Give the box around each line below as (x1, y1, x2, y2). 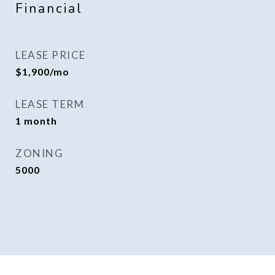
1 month (15, 115, 57, 126)
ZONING (15, 147, 63, 160)
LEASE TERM (15, 98, 84, 110)
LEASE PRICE (15, 48, 86, 61)
